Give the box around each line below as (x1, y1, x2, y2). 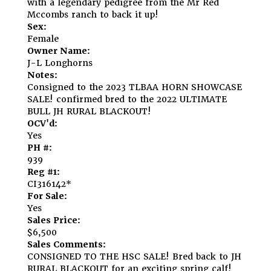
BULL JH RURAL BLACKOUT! (27, 105, 151, 117)
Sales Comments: (27, 238, 106, 250)
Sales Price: (27, 214, 80, 226)
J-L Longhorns (27, 57, 93, 68)
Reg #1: (27, 166, 60, 177)
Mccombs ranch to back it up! (27, 8, 158, 20)
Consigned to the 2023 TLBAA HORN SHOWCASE (27, 81, 242, 93)
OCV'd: (27, 117, 57, 129)
